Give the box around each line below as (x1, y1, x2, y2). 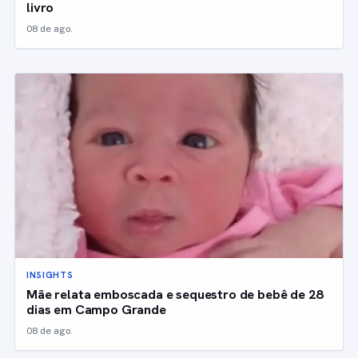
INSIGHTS (26, 268, 74, 280)
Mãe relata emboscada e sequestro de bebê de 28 (26, 284, 323, 303)
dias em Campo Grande (26, 300, 166, 318)
